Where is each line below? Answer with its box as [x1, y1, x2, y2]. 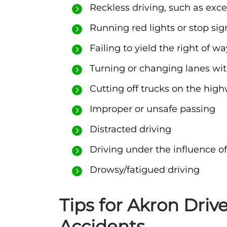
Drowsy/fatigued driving [90, 164, 200, 176]
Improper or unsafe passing [90, 103, 215, 115]
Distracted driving [90, 124, 171, 135]
